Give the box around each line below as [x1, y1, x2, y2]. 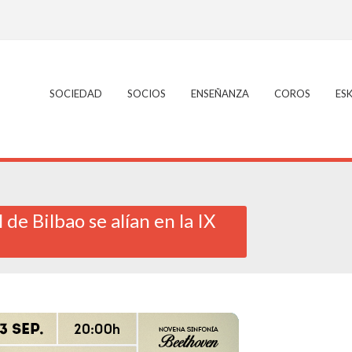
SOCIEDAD [49, 87, 102, 100]
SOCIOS [126, 87, 166, 100]
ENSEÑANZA [190, 87, 249, 100]
